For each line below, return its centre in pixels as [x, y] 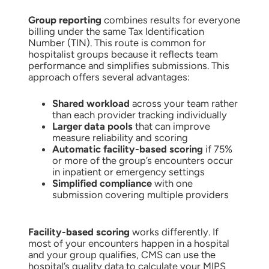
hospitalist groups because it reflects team [123, 54]
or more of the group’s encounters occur [142, 160]
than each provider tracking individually [139, 114]
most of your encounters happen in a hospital [128, 243]
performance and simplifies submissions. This [128, 65]
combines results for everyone [171, 20]
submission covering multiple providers [140, 194]
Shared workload [91, 103]
